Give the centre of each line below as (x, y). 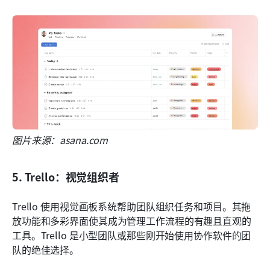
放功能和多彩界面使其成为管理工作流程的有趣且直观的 (132, 221)
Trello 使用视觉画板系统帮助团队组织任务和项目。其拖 (132, 206)
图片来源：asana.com (60, 140)
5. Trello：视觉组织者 (66, 177)
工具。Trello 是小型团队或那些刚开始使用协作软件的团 (132, 235)
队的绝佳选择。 (46, 250)
